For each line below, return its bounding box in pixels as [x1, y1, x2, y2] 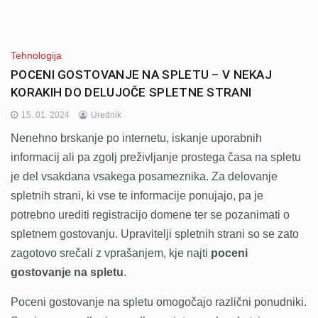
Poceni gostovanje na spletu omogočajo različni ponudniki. [11, 296, 307, 309]
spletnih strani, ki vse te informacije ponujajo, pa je [11, 190, 263, 202]
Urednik [91, 110, 121, 121]
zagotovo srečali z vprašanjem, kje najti [11, 247, 211, 260]
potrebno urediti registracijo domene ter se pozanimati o [11, 209, 290, 221]
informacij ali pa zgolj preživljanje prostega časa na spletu [11, 151, 301, 164]
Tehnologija [11, 50, 62, 62]
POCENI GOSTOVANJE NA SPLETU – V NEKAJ [11, 67, 273, 82]
